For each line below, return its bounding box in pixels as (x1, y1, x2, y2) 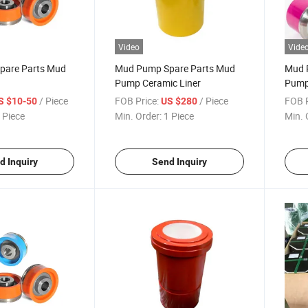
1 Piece (164, 109, 195, 122)
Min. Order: (115, 109, 162, 122)
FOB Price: (115, 93, 159, 107)
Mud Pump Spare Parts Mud (115, 61, 236, 75)
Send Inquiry (151, 155, 207, 167)
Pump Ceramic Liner (115, 76, 201, 89)
